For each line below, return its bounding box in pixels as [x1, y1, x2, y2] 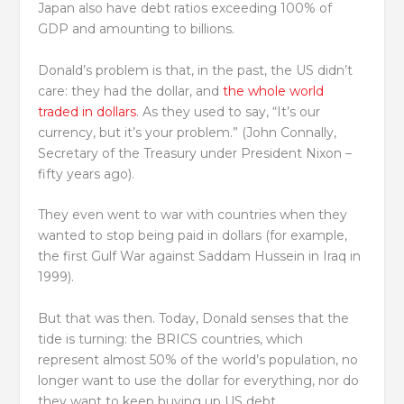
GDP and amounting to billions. [38, 21, 235, 38]
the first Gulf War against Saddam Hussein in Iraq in [38, 248, 362, 265]
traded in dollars [38, 103, 137, 120]
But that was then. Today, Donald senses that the [38, 309, 350, 326]
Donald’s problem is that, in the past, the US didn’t [38, 61, 353, 78]
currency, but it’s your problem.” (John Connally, [38, 124, 337, 141]
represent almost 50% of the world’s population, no [38, 351, 359, 368]
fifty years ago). [38, 165, 135, 182]
